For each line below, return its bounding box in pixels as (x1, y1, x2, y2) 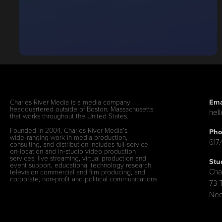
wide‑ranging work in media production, (10, 132, 128, 142)
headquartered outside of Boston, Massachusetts (10, 104, 154, 114)
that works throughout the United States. (10, 111, 129, 121)
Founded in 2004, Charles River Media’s (10, 125, 128, 135)
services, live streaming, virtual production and (10, 153, 147, 163)
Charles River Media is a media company (10, 97, 131, 107)
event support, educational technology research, (10, 160, 153, 169)
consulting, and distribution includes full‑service (10, 139, 149, 149)
